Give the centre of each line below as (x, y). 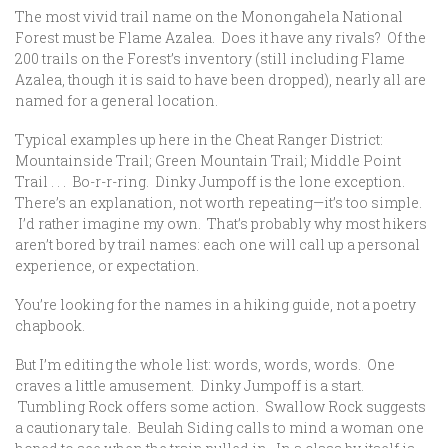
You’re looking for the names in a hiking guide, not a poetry (215, 304)
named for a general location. (116, 100)
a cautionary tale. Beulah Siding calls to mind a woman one (219, 427)
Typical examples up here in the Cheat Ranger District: (199, 139)
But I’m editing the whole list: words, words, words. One (205, 364)
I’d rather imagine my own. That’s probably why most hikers (221, 223)
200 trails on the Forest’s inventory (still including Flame (210, 58)
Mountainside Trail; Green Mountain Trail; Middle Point (208, 160)
